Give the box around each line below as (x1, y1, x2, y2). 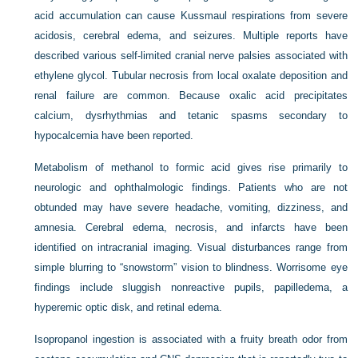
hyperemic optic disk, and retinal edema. (34, 301, 223, 314)
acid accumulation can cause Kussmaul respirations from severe (34, 10, 348, 22)
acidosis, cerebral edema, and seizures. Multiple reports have (34, 30, 348, 42)
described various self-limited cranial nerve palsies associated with (34, 50, 348, 62)
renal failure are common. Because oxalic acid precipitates (34, 89, 348, 102)
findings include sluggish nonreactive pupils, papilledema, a (34, 281, 348, 294)
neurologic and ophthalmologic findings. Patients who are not (34, 181, 348, 194)
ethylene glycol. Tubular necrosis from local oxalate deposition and (34, 70, 348, 82)
